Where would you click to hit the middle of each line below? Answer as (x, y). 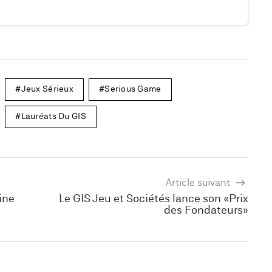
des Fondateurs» (206, 211)
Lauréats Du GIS (53, 117)
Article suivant (199, 183)
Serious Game (133, 89)
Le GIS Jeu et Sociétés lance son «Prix (154, 199)
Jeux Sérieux (47, 89)
